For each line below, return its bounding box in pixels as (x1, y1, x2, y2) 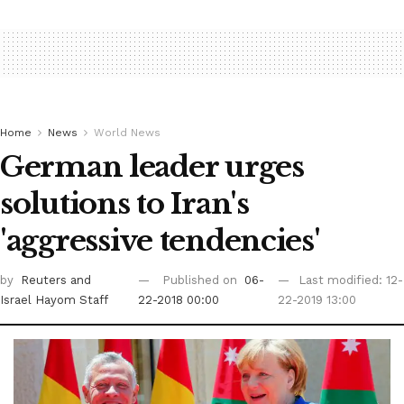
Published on (161, 273, 241, 288)
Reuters (21, 273, 70, 288)
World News (94, 125, 161, 139)
